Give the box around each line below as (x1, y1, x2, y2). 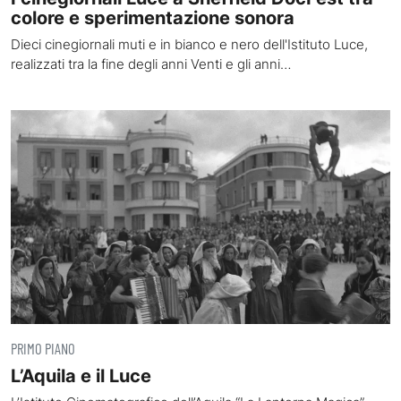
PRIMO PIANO (11, 338, 75, 357)
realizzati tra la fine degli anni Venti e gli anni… (11, 55, 291, 73)
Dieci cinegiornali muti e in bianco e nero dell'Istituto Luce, (11, 36, 368, 53)
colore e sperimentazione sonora (11, 6, 294, 29)
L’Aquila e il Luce (11, 363, 151, 387)
